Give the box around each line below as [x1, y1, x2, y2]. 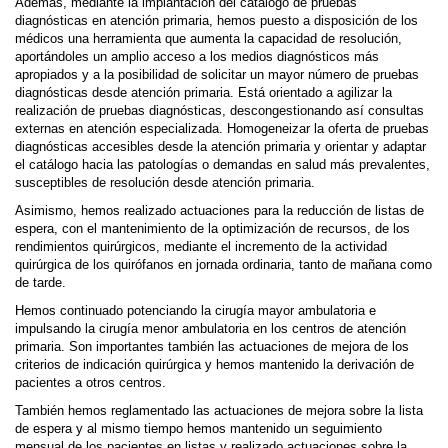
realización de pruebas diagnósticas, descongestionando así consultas [15, 104, 424, 118]
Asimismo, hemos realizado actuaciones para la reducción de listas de [15, 204, 424, 218]
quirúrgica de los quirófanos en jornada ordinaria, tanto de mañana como [15, 258, 432, 272]
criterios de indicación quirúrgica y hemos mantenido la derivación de [15, 358, 414, 372]
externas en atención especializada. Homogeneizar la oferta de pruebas [15, 122, 429, 136]
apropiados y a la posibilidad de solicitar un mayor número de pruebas [15, 68, 419, 82]
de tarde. [15, 276, 66, 290]
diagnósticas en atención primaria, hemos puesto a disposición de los [15, 14, 418, 28]
